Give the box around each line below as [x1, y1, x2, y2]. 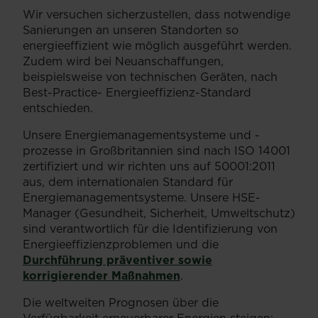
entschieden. [23, 100, 93, 116]
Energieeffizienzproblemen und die [23, 236, 219, 253]
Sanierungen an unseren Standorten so [23, 22, 238, 38]
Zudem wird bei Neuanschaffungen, [23, 53, 224, 70]
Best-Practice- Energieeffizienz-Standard [23, 84, 251, 101]
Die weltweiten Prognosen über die [23, 295, 219, 311]
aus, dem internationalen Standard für [23, 174, 233, 190]
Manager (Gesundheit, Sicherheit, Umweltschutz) [23, 205, 295, 221]
